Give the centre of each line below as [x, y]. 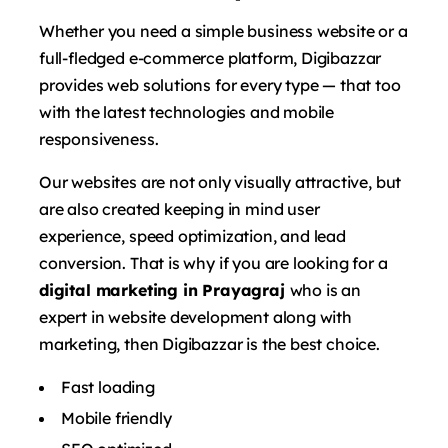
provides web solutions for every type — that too [220, 84]
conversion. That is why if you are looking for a [213, 262]
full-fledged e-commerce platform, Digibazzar [210, 57]
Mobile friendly [116, 417]
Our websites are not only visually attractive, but [220, 181]
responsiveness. [99, 138]
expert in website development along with [195, 316]
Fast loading [108, 386]
